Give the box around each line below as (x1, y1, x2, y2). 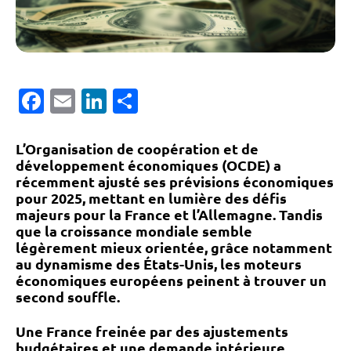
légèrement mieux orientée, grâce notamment (16, 238, 332, 257)
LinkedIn (107, 85, 206, 117)
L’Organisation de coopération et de (16, 139, 259, 158)
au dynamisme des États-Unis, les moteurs (16, 255, 302, 273)
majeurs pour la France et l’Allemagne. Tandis (16, 205, 323, 224)
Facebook (44, 85, 155, 117)
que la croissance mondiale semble (16, 222, 252, 241)
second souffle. (16, 288, 120, 306)
